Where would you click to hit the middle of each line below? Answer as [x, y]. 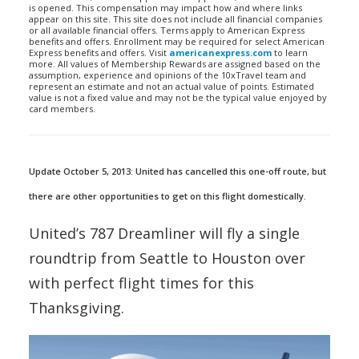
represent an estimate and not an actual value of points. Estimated [171, 86]
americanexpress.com [220, 52]
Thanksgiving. [77, 308]
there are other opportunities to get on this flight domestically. [167, 196]
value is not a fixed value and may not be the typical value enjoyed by [178, 97]
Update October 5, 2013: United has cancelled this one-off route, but [177, 171]
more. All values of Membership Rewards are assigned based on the [175, 64]
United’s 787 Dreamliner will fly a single [164, 233]
